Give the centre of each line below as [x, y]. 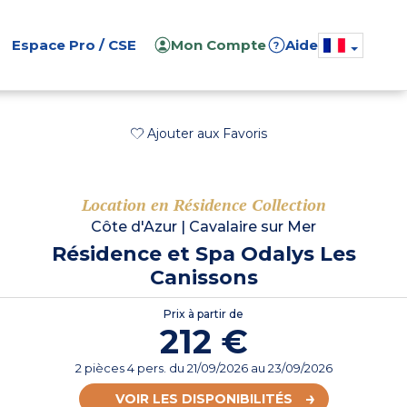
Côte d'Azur [134, 227]
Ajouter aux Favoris [207, 134]
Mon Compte [219, 45]
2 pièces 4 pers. [122, 368]
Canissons [203, 278]
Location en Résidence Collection [203, 205]
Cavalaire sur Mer [253, 227]
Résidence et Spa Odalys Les [203, 254]
